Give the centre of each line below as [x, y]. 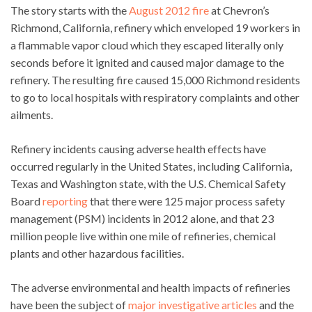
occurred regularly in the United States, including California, [151, 166]
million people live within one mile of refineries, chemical [143, 235]
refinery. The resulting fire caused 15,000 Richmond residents [155, 79]
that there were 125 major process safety [186, 201]
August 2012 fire [169, 10]
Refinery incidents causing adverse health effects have [138, 148]
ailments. [32, 114]
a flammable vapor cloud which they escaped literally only [147, 45]
